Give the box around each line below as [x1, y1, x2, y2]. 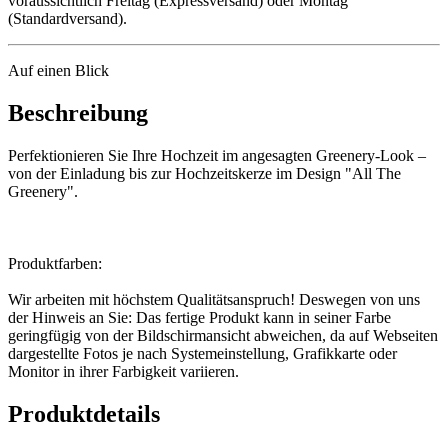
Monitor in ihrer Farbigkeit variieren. [8, 362, 239, 380]
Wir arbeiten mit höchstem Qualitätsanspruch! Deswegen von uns [8, 290, 420, 308]
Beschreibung [8, 99, 148, 126]
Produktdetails [8, 400, 160, 427]
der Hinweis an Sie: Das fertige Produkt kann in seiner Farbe [8, 308, 391, 326]
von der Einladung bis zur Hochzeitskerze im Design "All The [8, 164, 401, 182]
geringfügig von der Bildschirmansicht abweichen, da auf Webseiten [8, 326, 438, 344]
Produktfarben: [8, 254, 102, 272]
